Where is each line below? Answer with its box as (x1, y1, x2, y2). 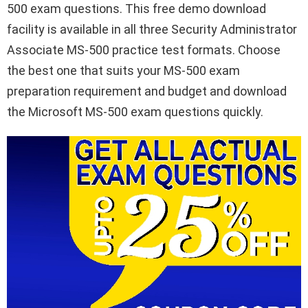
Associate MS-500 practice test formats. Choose (7, 43, 280, 58)
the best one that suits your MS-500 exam (7, 63, 240, 78)
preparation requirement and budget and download (7, 84, 287, 99)
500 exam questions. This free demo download (7, 1, 266, 16)
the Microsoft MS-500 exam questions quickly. (7, 104, 263, 120)
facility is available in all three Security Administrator (7, 22, 297, 37)
